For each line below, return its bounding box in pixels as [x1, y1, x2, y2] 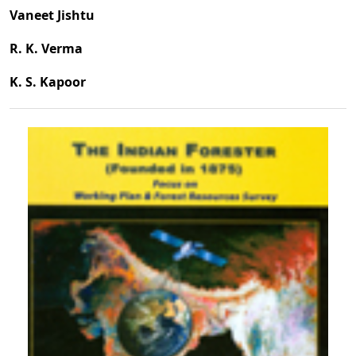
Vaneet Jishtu [10, 6, 95, 25]
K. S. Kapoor [10, 73, 86, 91]
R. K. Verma [10, 40, 83, 58]
